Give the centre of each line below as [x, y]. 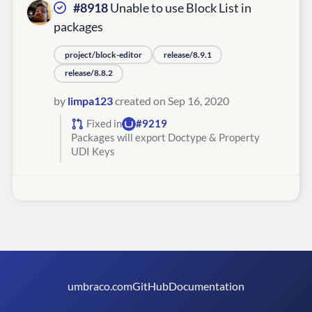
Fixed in [104, 124]
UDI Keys [93, 152]
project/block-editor [103, 54]
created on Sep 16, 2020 [171, 101]
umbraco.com [100, 286]
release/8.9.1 [187, 54]
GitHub [150, 286]
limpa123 [90, 101]
